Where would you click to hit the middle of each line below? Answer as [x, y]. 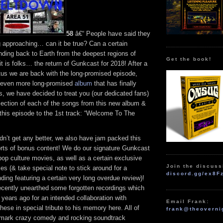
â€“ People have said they [112, 34]
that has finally [114, 84]
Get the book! [189, 59]
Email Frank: [188, 202]
